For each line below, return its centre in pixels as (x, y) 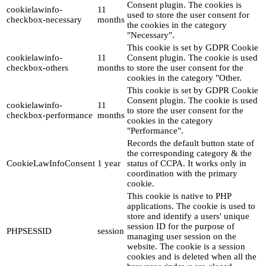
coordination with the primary (182, 174)
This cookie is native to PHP (179, 196)
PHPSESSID (29, 231)
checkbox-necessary (44, 20)
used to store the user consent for (188, 15)
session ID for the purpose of (181, 227)
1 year (109, 164)
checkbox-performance (50, 115)
